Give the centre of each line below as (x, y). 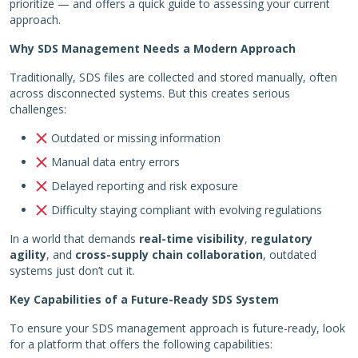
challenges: (38, 109)
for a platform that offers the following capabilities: (141, 344)
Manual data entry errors (113, 162)
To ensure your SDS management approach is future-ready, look (177, 328)
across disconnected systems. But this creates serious (150, 93)
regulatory (282, 239)
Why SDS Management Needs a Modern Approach (153, 49)
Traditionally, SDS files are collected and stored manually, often (173, 78)
